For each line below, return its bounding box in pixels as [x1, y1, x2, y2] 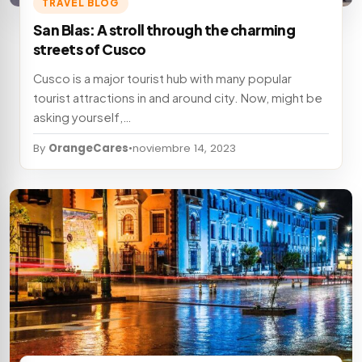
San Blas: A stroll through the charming [33, 20, 296, 39]
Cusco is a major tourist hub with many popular [33, 71, 292, 86]
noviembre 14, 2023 [133, 141, 236, 157]
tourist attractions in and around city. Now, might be [33, 90, 322, 106]
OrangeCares [48, 141, 128, 157]
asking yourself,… [33, 110, 132, 125]
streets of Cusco [33, 40, 146, 58]
